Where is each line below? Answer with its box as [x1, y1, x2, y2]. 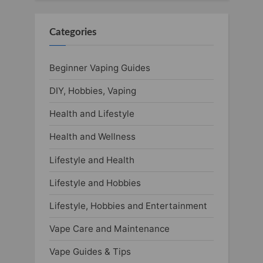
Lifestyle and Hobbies [49, 177, 141, 188]
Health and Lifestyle [49, 108, 134, 120]
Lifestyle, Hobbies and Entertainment [49, 200, 207, 211]
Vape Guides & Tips [49, 246, 131, 258]
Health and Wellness [49, 131, 136, 143]
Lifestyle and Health [49, 154, 134, 166]
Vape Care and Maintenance [49, 223, 170, 235]
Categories [49, 27, 96, 37]
